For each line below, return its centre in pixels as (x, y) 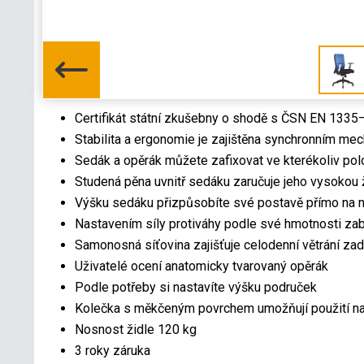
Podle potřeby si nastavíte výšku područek (196, 287)
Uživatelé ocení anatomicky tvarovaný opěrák (201, 266)
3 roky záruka (113, 350)
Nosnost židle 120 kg (136, 329)
